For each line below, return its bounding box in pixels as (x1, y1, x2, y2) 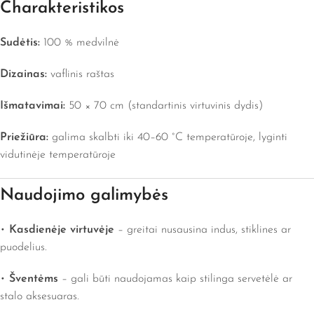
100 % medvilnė (40, 37, 119, 49)
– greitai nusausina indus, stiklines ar (114, 224, 291, 236)
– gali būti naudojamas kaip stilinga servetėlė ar (58, 273, 292, 285)
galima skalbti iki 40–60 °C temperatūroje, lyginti (48, 132, 287, 144)
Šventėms (9, 273, 58, 285)
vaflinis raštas (47, 69, 114, 81)
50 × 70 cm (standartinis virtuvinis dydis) (65, 100, 263, 112)
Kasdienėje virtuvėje (9, 224, 114, 236)
